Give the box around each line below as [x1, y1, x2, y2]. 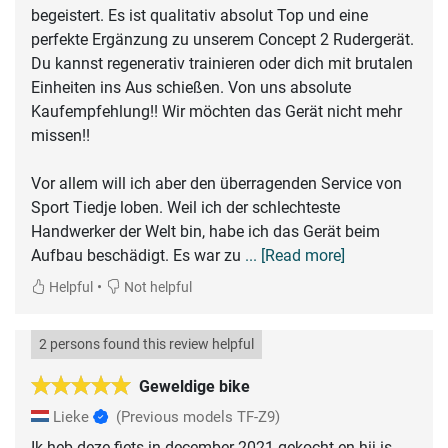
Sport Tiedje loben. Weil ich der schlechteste [31, 197, 340, 217]
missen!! [31, 125, 90, 145]
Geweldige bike [139, 376, 250, 396]
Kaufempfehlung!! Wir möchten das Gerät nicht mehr [31, 101, 402, 121]
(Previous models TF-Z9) [116, 407, 280, 426]
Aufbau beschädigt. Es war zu [31, 245, 245, 265]
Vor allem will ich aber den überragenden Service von [31, 173, 402, 193]
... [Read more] [245, 245, 345, 265]
